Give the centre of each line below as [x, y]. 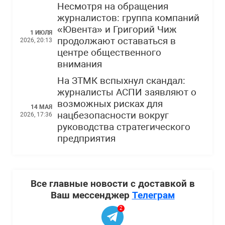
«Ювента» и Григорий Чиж [117, 30]
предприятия [86, 139]
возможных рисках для [110, 104]
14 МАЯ [41, 107]
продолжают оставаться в [117, 41]
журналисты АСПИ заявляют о [127, 93]
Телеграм [153, 195]
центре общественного [109, 53]
